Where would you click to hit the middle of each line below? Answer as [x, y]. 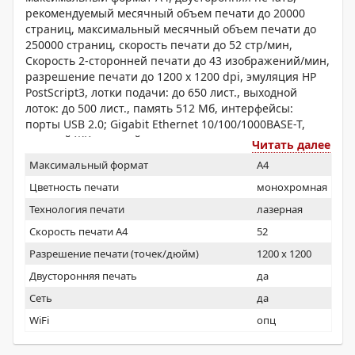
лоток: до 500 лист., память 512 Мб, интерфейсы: [159, 108]
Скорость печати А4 [78, 231]
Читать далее [291, 145]
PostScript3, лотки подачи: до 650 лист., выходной [161, 92]
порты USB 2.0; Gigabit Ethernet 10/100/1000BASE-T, [165, 124]
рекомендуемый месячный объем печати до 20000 [165, 13]
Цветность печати [74, 187]
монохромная [292, 187]
